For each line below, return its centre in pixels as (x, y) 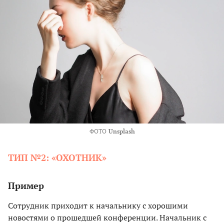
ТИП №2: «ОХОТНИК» (57, 157)
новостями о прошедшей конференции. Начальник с (107, 217)
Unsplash (121, 131)
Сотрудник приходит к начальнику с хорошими (98, 205)
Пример (26, 185)
